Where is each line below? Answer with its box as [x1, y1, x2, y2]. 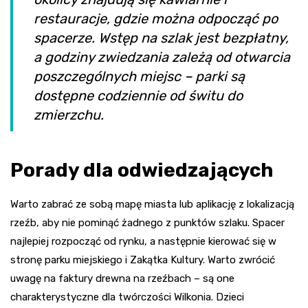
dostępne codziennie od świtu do [34, 87, 243, 104]
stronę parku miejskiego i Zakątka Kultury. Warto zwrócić [10, 254, 275, 267]
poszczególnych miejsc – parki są [34, 68, 245, 85]
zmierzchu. [34, 107, 104, 124]
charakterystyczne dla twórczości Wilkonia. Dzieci [10, 291, 244, 304]
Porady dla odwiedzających [10, 159, 274, 182]
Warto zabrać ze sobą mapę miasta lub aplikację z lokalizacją [10, 198, 294, 211]
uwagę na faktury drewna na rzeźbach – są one [10, 272, 234, 285]
